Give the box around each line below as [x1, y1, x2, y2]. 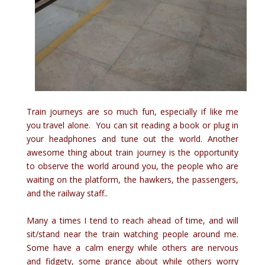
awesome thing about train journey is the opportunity [26, 146, 239, 158]
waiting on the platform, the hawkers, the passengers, [26, 173, 239, 185]
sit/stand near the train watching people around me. [26, 228, 239, 240]
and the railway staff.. [26, 187, 108, 199]
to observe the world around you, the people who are [26, 160, 239, 172]
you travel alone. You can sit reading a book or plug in [26, 119, 239, 131]
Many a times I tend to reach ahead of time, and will [26, 214, 239, 226]
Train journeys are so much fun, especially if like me [26, 105, 239, 117]
